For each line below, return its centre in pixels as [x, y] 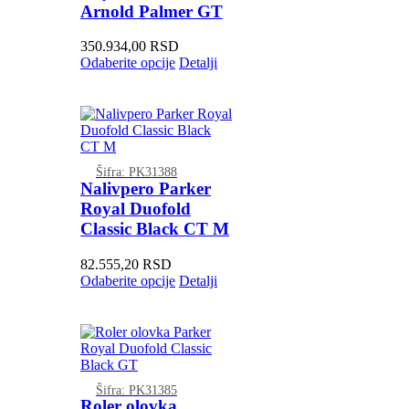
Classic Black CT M [154, 229]
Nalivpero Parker [145, 189]
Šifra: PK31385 [136, 389]
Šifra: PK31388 [136, 172]
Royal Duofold [135, 209]
